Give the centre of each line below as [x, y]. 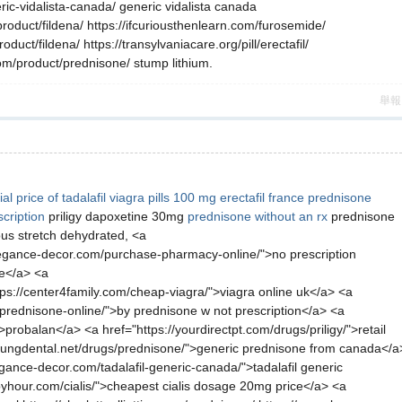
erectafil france [262, 197]
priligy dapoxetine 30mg [116, 216]
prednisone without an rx [258, 216]
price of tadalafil [61, 197]
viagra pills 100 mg [163, 197]
